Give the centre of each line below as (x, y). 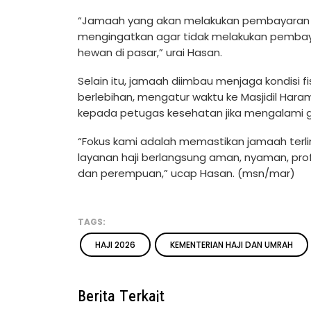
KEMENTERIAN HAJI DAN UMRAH (232, 245)
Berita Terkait (121, 297)
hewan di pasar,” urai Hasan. (150, 53)
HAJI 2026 (115, 245)
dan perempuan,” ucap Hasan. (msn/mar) (186, 174)
